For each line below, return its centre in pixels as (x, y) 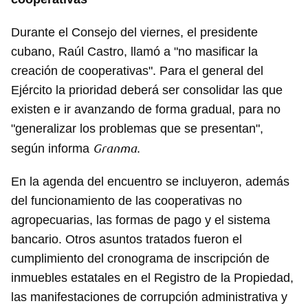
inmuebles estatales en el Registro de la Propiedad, (152, 278)
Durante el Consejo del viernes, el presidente (134, 32)
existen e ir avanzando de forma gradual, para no (146, 109)
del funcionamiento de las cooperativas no (126, 201)
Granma (115, 148)
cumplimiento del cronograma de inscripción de (140, 258)
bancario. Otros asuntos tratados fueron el (126, 239)
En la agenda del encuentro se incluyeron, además (150, 181)
